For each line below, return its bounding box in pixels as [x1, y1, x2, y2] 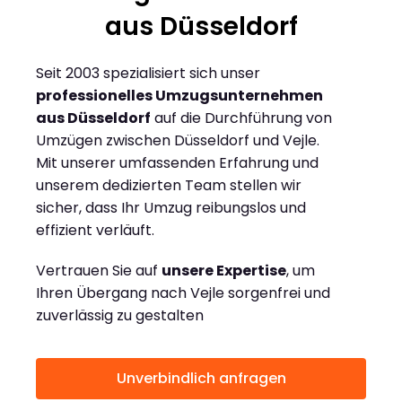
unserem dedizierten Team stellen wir [36, 175, 301, 197]
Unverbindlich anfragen [116, 368, 286, 389]
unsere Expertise [162, 260, 286, 282]
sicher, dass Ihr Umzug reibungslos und [36, 197, 306, 219]
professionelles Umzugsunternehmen [36, 85, 323, 107]
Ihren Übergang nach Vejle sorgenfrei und [36, 283, 330, 304]
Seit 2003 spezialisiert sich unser [36, 63, 260, 84]
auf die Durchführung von [151, 108, 332, 129]
